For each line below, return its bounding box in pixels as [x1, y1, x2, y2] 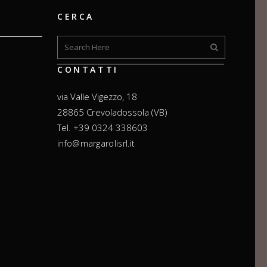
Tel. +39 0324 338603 [57, 121, 148, 133]
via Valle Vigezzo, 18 [57, 90, 137, 103]
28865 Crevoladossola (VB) [57, 105, 167, 118]
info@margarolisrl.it [57, 137, 135, 149]
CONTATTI [57, 63, 119, 75]
